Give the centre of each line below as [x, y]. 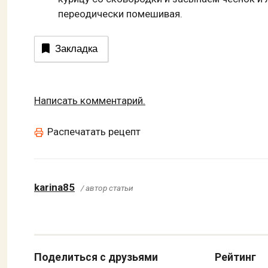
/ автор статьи [107, 188]
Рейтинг [236, 257]
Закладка [76, 49]
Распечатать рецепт [94, 132]
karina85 [54, 188]
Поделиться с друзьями [96, 257]
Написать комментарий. [90, 101]
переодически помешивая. [120, 13]
